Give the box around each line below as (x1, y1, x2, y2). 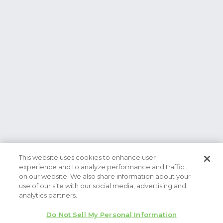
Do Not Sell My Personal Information (46, 211, 177, 219)
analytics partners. (19, 191, 78, 199)
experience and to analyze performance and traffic (19, 163, 185, 171)
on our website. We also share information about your (19, 172, 191, 180)
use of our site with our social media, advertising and (19, 182, 187, 190)
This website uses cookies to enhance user (19, 153, 156, 161)
